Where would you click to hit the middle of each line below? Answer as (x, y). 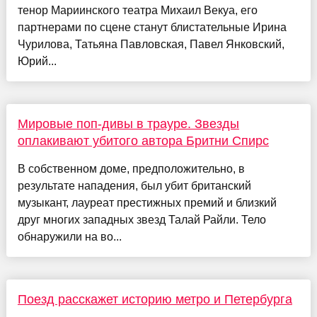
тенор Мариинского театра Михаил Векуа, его (137, 10)
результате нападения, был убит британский (134, 185)
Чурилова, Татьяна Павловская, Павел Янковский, (151, 44)
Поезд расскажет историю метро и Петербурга (155, 299)
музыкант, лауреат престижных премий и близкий (147, 202)
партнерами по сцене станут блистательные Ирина (152, 27)
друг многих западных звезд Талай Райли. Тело (142, 219)
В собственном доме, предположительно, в (131, 168)
